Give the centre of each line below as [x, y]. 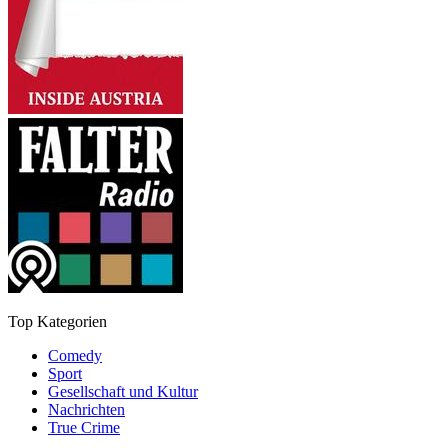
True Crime [84, 427]
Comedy [75, 355]
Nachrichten [86, 409]
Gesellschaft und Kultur [123, 391]
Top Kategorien [57, 321]
